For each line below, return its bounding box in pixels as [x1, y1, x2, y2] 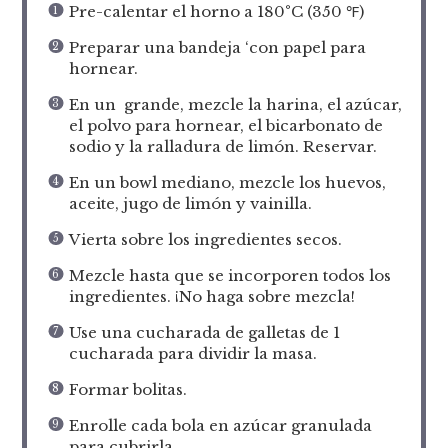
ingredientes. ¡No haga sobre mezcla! [68, 286, 355, 306]
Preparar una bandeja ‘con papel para [68, 37, 366, 57]
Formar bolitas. [68, 379, 187, 399]
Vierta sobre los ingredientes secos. [68, 229, 342, 249]
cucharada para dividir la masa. [68, 343, 317, 363]
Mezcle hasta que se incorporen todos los [68, 265, 391, 285]
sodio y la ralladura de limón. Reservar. [68, 136, 377, 156]
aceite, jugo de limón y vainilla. [68, 193, 312, 213]
